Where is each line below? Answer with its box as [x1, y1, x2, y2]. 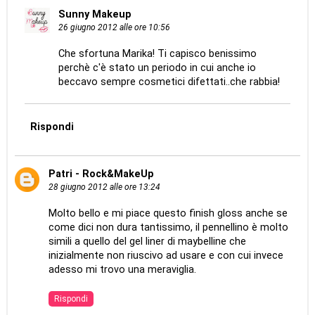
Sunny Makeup [58, 8, 132, 20]
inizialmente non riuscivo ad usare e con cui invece [48, 250, 283, 262]
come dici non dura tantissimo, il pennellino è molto [48, 221, 288, 234]
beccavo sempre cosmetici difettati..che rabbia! [58, 75, 281, 88]
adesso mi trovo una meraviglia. [48, 264, 196, 276]
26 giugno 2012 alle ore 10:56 [58, 22, 171, 32]
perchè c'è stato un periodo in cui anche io [58, 61, 257, 74]
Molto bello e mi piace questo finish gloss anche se [48, 207, 288, 220]
